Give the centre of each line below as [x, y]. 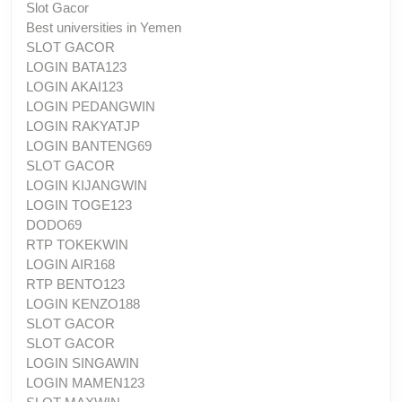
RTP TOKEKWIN [77, 244]
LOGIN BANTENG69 [89, 145]
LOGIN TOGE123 [79, 205]
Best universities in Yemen [104, 27]
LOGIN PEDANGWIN [91, 106]
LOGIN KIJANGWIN [87, 185]
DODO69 [54, 224]
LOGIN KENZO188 [83, 303]
